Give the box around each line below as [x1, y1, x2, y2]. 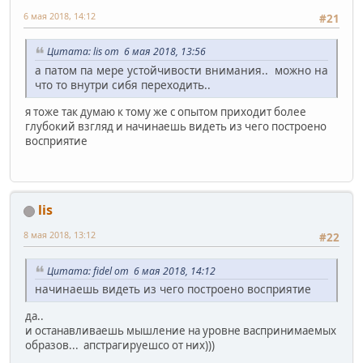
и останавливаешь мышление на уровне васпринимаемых [25, 323, 336, 339]
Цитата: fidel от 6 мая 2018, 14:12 [47, 263, 216, 278]
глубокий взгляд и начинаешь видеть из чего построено [25, 118, 327, 134]
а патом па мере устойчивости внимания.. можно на [35, 62, 328, 78]
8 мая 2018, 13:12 [23, 228, 96, 241]
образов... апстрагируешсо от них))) [25, 338, 215, 353]
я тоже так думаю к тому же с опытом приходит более [25, 104, 306, 119]
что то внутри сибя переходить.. [35, 76, 211, 92]
